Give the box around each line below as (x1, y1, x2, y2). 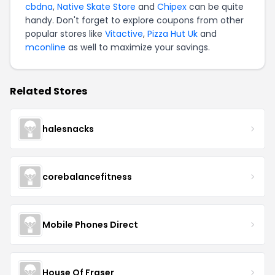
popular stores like (25, 28, 105, 40)
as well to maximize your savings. (66, 41, 210, 53)
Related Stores (10, 84, 87, 98)
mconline (25, 41, 66, 53)
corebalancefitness (42, 170, 132, 183)
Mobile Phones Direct (42, 218, 138, 231)
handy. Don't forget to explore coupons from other (25, 14, 244, 26)
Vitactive (105, 28, 143, 40)
